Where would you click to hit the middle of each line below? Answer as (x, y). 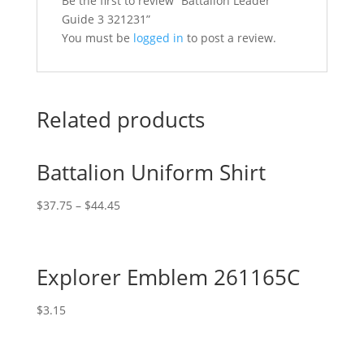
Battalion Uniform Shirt (151, 172)
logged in (158, 38)
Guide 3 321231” (106, 19)
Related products (120, 119)
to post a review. (230, 38)
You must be (97, 38)
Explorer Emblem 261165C (168, 277)
